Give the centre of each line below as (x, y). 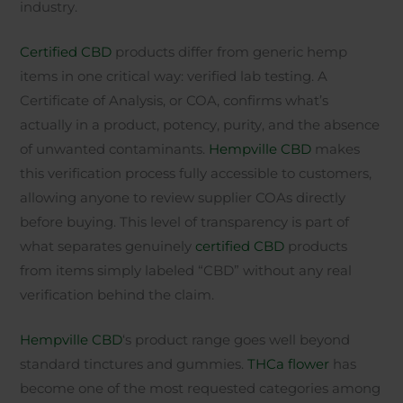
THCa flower (289, 365)
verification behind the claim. (117, 296)
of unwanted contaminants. (115, 150)
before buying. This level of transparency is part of (185, 223)
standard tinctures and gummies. (134, 365)
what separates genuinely (108, 247)
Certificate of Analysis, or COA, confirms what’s (175, 101)
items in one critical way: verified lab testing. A (174, 77)
